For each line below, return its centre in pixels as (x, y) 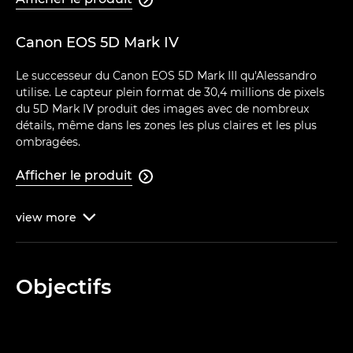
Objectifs (63, 287)
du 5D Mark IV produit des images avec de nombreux (162, 109)
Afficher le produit (74, 176)
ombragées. (48, 142)
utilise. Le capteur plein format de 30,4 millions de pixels (170, 93)
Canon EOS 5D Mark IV (97, 43)
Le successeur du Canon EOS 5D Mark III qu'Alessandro (166, 76)
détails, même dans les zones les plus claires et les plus (166, 126)
